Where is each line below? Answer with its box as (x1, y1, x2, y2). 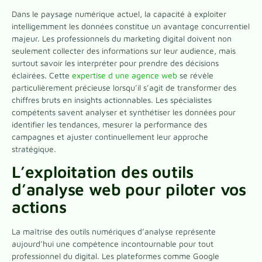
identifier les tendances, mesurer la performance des (12, 119, 207, 129)
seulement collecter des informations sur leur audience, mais (12, 45, 236, 56)
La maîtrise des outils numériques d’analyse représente (12, 226, 216, 237)
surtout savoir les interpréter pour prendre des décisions (12, 57, 219, 68)
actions (12, 197, 67, 217)
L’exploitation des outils (12, 162, 194, 182)
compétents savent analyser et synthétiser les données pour (12, 106, 236, 117)
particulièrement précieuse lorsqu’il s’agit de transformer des (12, 82, 236, 92)
